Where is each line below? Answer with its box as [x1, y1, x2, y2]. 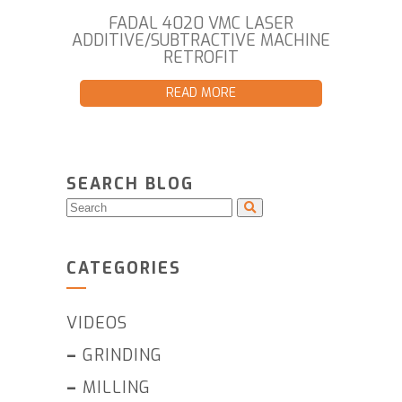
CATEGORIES [66, 258, 181, 280]
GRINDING [83, 345, 162, 367]
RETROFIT [163, 47, 239, 69]
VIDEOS [66, 312, 127, 335]
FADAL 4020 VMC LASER [109, 13, 293, 35]
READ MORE [166, 84, 236, 102]
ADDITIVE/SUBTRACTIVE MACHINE [72, 30, 330, 52]
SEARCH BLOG [66, 173, 194, 196]
